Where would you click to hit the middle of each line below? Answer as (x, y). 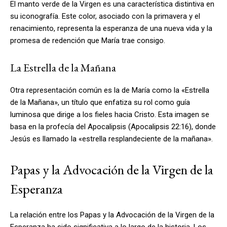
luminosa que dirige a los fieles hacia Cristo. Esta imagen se (110, 114)
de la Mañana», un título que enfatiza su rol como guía (100, 102)
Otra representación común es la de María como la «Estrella (110, 90)
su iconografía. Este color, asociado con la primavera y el (105, 16)
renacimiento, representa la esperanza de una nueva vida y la (111, 28)
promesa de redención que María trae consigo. (88, 40)
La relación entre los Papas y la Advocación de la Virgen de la (112, 215)
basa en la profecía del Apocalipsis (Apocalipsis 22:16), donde (113, 126)
